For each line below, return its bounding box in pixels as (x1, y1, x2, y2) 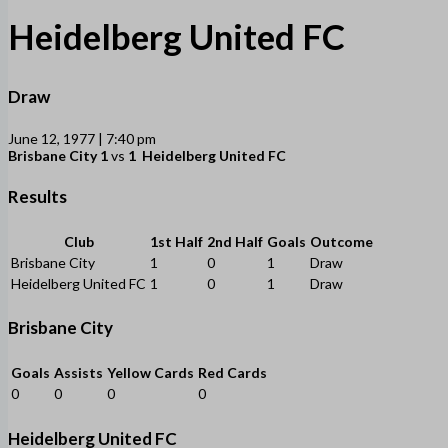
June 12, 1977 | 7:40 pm (8, 129, 156, 147)
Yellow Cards (107, 364, 194, 382)
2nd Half (207, 232, 263, 250)
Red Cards (198, 364, 267, 382)
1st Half (150, 232, 203, 250)
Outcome (310, 232, 373, 250)
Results (8, 186, 67, 208)
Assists (54, 364, 103, 382)
